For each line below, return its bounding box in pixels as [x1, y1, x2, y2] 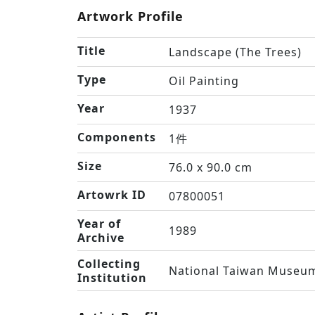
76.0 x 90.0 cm [169, 160, 252, 175]
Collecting [77, 256, 141, 271]
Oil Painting [169, 73, 239, 89]
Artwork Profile [77, 8, 184, 25]
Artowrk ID [77, 187, 146, 202]
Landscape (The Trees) [169, 44, 302, 60]
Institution [77, 270, 147, 285]
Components [77, 129, 156, 145]
